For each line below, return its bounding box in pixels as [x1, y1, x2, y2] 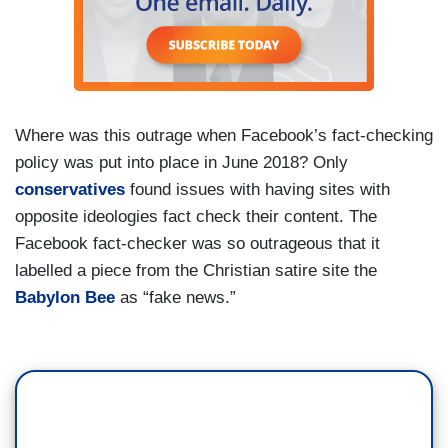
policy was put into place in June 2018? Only [15, 153, 348, 172]
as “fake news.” [115, 288, 236, 307]
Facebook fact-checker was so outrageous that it [15, 234, 380, 253]
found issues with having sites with [125, 180, 390, 199]
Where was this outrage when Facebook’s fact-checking [15, 126, 433, 145]
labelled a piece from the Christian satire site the [15, 261, 377, 280]
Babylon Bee [15, 288, 115, 307]
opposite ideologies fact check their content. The [15, 207, 377, 226]
